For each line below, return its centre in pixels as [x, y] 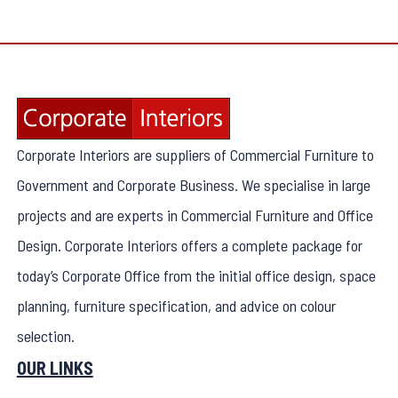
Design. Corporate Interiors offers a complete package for [189, 245]
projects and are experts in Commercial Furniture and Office [195, 215]
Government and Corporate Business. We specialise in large [193, 185]
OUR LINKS [55, 368]
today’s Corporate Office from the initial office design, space [196, 275]
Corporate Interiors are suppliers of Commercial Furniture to [195, 155]
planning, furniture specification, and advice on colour [176, 306]
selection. [45, 336]
